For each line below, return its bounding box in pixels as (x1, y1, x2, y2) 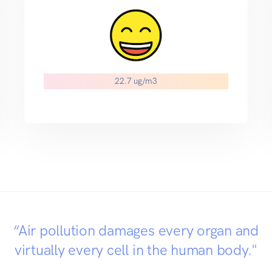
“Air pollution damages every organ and (13, 222, 259, 240)
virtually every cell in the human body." (14, 241, 258, 259)
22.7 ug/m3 (115, 76, 157, 86)
